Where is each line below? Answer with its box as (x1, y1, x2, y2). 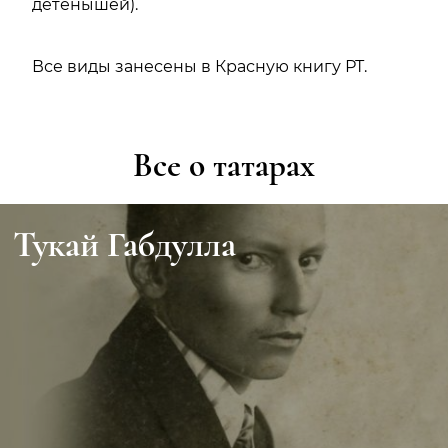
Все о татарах (133, 144, 315, 186)
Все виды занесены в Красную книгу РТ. (32, 56, 367, 76)
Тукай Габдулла (13, 222, 236, 266)
